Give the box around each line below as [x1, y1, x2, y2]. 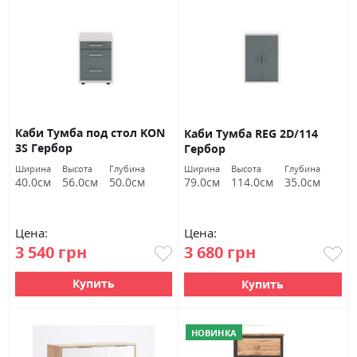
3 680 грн [184, 241, 256, 264]
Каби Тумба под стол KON [15, 125, 166, 141]
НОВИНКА [190, 326, 237, 339]
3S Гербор [15, 140, 73, 156]
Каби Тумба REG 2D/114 [184, 125, 318, 141]
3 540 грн [15, 241, 88, 263]
